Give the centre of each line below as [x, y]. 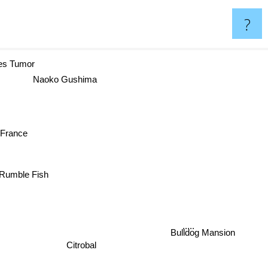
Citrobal [83, 248]
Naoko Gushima [57, 77]
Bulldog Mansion [205, 240]
